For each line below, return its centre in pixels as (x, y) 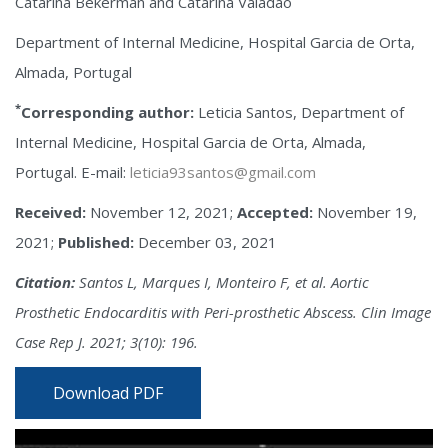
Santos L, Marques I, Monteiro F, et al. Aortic (222, 282)
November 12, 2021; (161, 212)
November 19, (365, 212)
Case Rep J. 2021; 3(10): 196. (106, 342)
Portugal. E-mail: (72, 172)
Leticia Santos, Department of (299, 112)
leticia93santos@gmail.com (223, 172)
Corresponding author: (107, 112)
